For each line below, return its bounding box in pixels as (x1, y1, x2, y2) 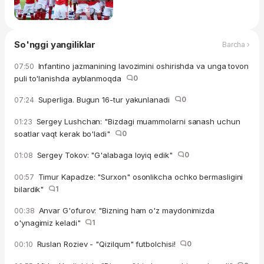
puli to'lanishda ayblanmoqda (14, 73, 126, 83)
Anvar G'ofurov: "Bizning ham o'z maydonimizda (36, 205, 215, 215)
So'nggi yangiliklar (14, 38, 96, 50)
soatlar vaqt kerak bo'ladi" (14, 128, 115, 138)
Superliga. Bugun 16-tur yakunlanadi (35, 94, 174, 104)
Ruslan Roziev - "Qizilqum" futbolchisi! (34, 239, 180, 249)
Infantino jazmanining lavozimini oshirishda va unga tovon (35, 61, 249, 71)
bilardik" (14, 184, 49, 194)
